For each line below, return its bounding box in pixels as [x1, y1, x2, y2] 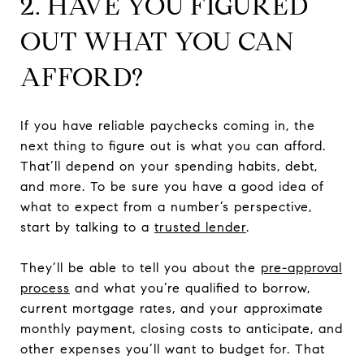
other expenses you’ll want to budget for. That [20, 340, 325, 357]
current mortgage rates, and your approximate [20, 300, 323, 316]
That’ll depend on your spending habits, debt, [20, 158, 318, 174]
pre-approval [261, 259, 342, 275]
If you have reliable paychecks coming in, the [20, 117, 315, 133]
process [20, 279, 70, 296]
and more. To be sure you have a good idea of [20, 178, 324, 194]
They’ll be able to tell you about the [20, 259, 261, 275]
